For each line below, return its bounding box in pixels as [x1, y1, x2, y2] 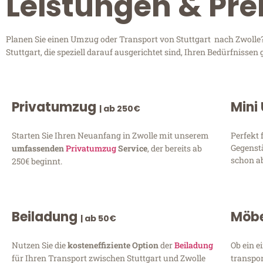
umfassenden [12, 142, 66, 154]
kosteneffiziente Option [68, 239, 160, 251]
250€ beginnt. [12, 155, 62, 167]
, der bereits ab [147, 142, 202, 154]
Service [116, 142, 147, 154]
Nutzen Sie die [12, 239, 68, 251]
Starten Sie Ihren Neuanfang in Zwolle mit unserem [12, 129, 209, 141]
